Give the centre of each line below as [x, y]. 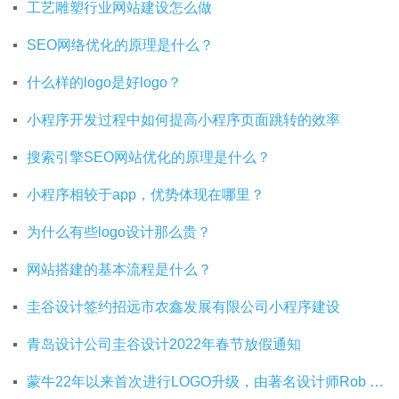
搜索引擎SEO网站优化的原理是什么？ [149, 157]
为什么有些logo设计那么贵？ [119, 232]
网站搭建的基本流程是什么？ [119, 269]
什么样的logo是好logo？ [104, 82]
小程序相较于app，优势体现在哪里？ [146, 194]
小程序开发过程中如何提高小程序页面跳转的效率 [183, 119]
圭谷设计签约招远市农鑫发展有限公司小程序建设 [183, 306]
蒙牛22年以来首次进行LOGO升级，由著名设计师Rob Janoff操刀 [377, 381]
